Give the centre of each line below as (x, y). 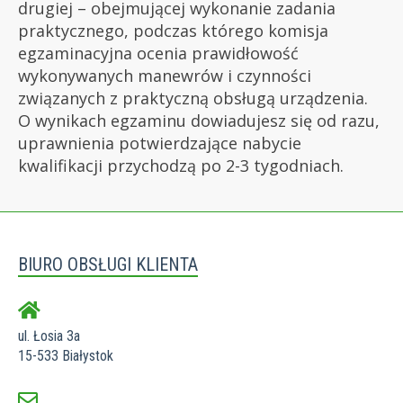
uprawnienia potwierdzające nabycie (160, 143)
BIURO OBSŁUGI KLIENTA (108, 264)
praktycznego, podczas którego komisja (173, 31)
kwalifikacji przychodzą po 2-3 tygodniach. (181, 166)
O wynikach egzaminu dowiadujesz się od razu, (199, 121)
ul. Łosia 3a (49, 336)
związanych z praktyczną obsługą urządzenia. (193, 99)
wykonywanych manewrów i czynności (165, 76)
